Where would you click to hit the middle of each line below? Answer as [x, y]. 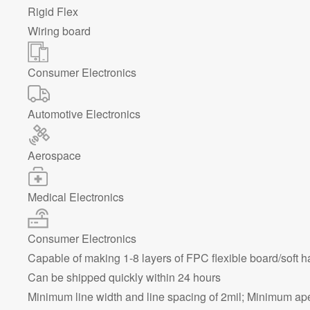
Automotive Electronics [84, 114]
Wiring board [59, 31]
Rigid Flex [53, 11]
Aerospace [54, 155]
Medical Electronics [76, 197]
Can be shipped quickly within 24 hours [124, 277]
